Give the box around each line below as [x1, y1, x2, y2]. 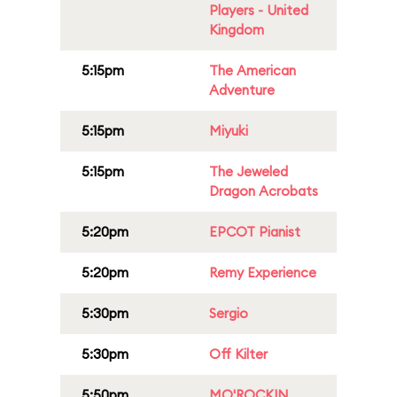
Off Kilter [209, 346, 268, 362]
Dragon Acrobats [209, 183, 318, 199]
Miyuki [209, 122, 248, 139]
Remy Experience [209, 264, 316, 281]
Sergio [209, 305, 248, 322]
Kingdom [209, 21, 264, 38]
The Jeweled [209, 163, 288, 180]
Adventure [209, 82, 275, 98]
